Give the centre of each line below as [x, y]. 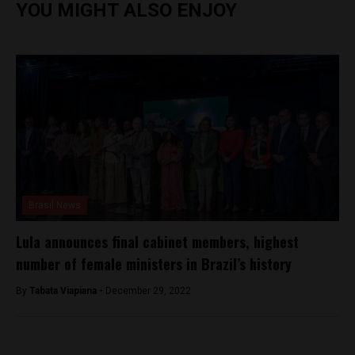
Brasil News [55, 206]
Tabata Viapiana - [67, 291]
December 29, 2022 [148, 291]
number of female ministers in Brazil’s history [154, 264]
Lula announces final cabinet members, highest [157, 242]
